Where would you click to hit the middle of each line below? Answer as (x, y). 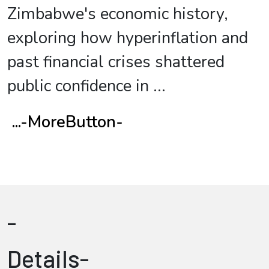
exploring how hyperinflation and (128, 38)
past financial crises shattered (116, 62)
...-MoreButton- (68, 122)
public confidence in (78, 86)
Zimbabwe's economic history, (118, 14)
